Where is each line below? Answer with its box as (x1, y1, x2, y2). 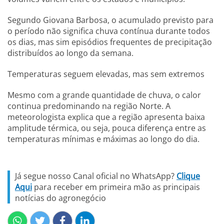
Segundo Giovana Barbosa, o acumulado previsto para (7, 14, 213, 25)
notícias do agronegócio (15, 192, 106, 203)
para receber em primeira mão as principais (32, 181, 200, 192)
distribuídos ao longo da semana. (7, 47, 133, 58)
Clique (176, 170, 200, 181)
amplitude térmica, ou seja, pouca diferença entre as (7, 122, 206, 133)
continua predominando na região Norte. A (7, 100, 170, 111)
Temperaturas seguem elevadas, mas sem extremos (7, 68, 204, 79)
